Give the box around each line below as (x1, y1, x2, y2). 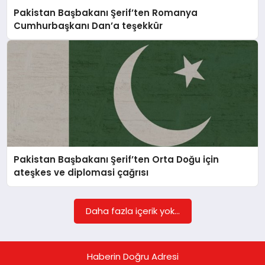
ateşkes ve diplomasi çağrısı (14, 166, 149, 179)
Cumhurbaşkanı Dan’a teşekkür (14, 19, 163, 32)
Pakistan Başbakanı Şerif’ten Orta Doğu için (14, 153, 219, 166)
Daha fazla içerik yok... (85, 204, 180, 217)
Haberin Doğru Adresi (86, 250, 179, 263)
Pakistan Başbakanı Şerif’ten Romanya (14, 6, 198, 19)
